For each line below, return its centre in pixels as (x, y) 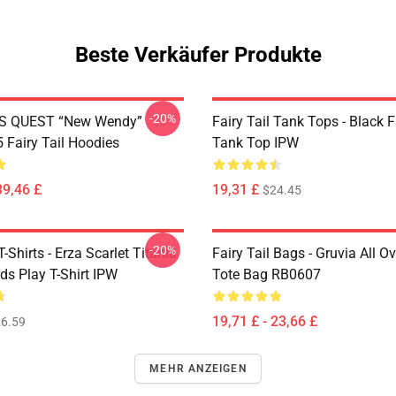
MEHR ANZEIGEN (198, 369)
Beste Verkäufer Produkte (198, 55)
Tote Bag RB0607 (267, 274)
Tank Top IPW (255, 143)
